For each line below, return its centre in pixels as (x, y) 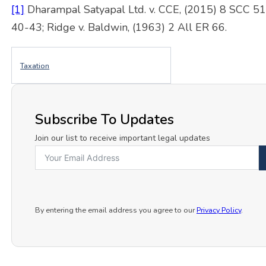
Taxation (35, 65)
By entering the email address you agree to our (115, 210)
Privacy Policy (218, 210)
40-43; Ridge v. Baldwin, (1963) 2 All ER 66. (119, 28)
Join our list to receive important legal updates (122, 138)
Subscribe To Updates (104, 119)
